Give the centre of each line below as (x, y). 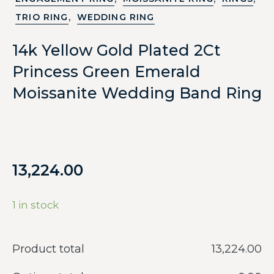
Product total (48, 249)
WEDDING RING (116, 17)
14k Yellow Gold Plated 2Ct (117, 50)
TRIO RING (42, 17)
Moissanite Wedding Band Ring (137, 93)
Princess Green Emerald (106, 72)
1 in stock (35, 205)
